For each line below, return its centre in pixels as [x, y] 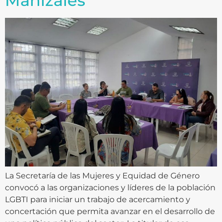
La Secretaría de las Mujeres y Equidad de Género [102, 176]
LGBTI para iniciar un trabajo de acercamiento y [98, 200]
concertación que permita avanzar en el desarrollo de [110, 212]
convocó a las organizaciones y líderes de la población [110, 188]
